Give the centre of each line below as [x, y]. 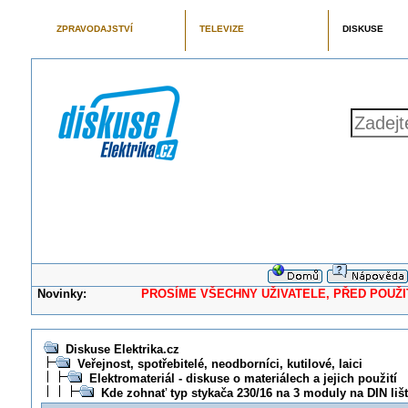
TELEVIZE [221, 29]
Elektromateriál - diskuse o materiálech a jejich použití [243, 378]
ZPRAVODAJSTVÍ [94, 29]
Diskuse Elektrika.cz [122, 349]
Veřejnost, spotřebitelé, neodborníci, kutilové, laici [219, 364]
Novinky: [62, 294]
